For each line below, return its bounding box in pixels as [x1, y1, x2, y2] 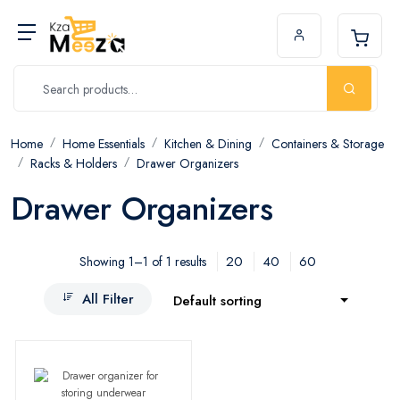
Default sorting [173, 291, 262, 311]
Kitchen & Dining [164, 135, 252, 153]
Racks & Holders [30, 154, 117, 172]
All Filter [82, 288, 134, 309]
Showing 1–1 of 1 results [79, 253, 206, 271]
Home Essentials [62, 135, 145, 153]
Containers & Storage [271, 135, 384, 153]
